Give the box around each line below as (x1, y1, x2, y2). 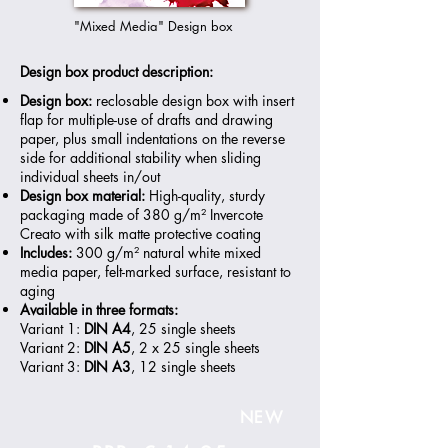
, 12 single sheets (131, 357, 240, 376)
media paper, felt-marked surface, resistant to (20, 262, 291, 281)
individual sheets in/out (20, 167, 160, 186)
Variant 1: (20, 319, 84, 338)
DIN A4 (84, 319, 131, 338)
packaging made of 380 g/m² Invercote (20, 205, 263, 224)
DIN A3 (84, 357, 131, 376)
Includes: (20, 243, 72, 262)
